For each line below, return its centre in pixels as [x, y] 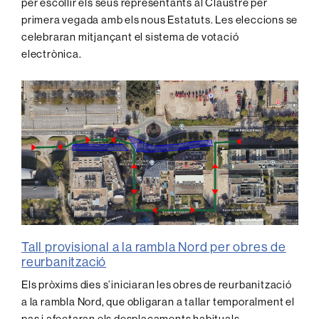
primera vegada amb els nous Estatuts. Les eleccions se [160, 20]
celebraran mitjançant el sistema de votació [130, 37]
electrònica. [52, 54]
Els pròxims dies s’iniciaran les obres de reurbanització [157, 284]
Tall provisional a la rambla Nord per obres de [154, 246]
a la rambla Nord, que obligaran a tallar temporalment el [158, 301]
